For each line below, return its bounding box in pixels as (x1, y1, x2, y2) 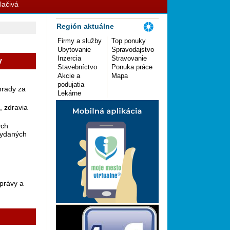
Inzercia (57, 54, 81, 62)
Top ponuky (111, 37, 146, 45)
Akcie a (57, 72, 80, 80)
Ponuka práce (111, 63, 152, 71)
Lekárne (57, 89, 81, 97)
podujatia (57, 81, 84, 88)
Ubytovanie (57, 46, 91, 53)
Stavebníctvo (57, 63, 97, 71)
